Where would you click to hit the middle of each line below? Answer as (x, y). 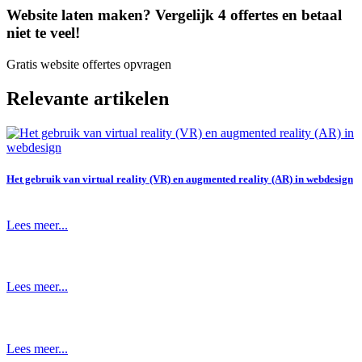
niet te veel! (43, 33)
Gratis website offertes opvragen (89, 65)
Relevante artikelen (88, 98)
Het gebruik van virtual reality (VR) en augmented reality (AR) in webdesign (180, 179)
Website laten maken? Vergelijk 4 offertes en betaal (174, 15)
